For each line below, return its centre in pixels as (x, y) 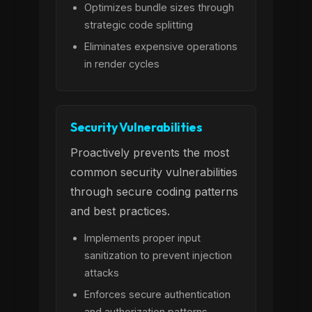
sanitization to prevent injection (158, 255)
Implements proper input (142, 238)
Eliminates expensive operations (161, 46)
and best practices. (120, 211)
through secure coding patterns (154, 192)
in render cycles (122, 64)
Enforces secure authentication (157, 294)
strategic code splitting (139, 25)
